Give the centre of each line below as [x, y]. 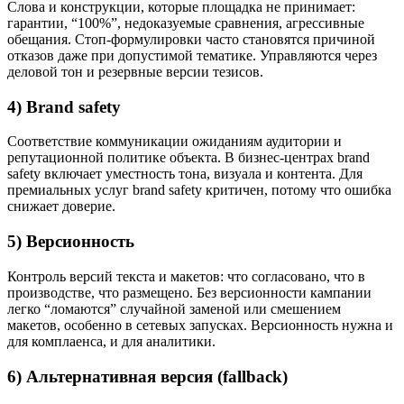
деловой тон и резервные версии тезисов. [135, 71]
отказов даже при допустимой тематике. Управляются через [192, 55]
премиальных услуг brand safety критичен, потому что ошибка [199, 190]
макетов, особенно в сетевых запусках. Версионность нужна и [200, 325]
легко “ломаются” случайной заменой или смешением [174, 308]
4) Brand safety [64, 106]
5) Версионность [71, 242]
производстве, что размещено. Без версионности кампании [189, 292]
